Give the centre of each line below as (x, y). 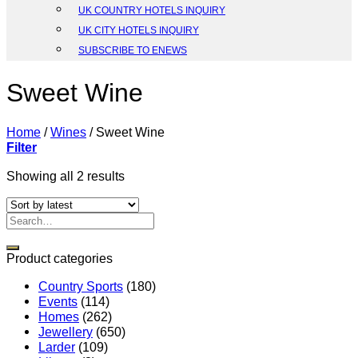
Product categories (60, 258)
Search (26, 219)
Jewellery (66, 331)
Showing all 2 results (66, 175)
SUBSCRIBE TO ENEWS (133, 51)
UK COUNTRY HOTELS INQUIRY (152, 11)
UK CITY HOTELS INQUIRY (139, 31)
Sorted (143, 175)
